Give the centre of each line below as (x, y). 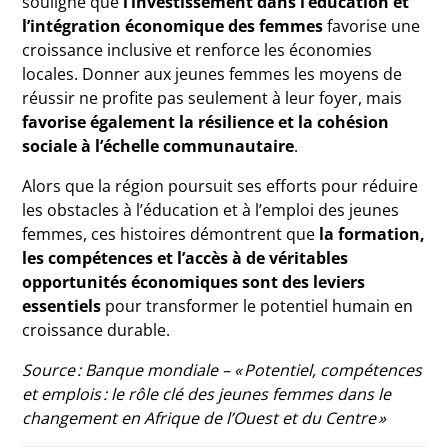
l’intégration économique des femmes (173, 26)
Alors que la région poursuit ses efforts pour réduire (220, 186)
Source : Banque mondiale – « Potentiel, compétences (222, 370)
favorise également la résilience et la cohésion (206, 122)
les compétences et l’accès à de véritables (185, 258)
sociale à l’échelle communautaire (158, 146)
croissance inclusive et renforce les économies (197, 50)
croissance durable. (96, 330)
